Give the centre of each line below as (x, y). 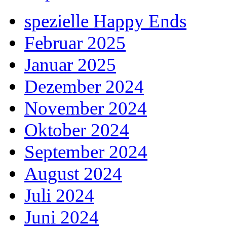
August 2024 (73, 173)
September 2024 (86, 152)
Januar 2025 (70, 64)
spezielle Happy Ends (105, 21)
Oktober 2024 (77, 130)
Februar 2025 (75, 43)
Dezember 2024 (84, 86)
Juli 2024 (59, 195)
